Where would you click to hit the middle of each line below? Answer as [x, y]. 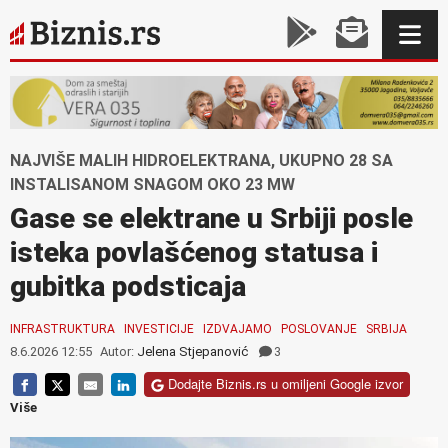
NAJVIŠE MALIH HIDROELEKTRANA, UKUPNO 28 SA [201, 160]
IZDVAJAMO [237, 328]
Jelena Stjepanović [192, 351]
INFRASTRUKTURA [62, 328]
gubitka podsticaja [128, 286]
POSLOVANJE [319, 328]
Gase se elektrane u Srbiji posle [211, 218]
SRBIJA [386, 328]
